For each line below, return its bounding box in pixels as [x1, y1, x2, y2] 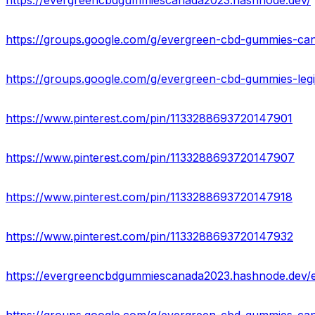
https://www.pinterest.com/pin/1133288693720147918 [6, 190, 292, 205]
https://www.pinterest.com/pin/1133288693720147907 [6, 150, 295, 165]
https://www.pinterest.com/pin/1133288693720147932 [6, 229, 293, 244]
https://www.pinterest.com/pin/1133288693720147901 [6, 111, 292, 126]
